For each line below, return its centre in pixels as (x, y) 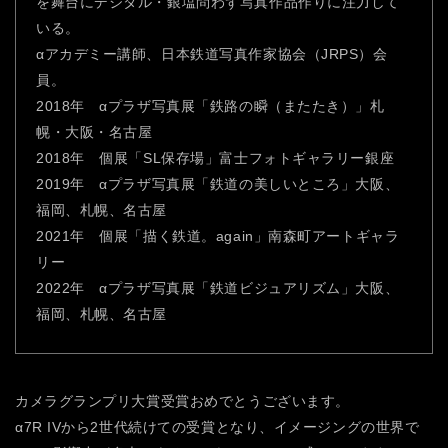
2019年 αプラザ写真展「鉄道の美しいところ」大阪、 (218, 183)
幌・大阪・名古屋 (94, 131)
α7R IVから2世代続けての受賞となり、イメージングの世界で (217, 426)
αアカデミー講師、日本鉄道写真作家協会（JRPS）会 (212, 53)
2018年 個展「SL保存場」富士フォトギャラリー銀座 (215, 157)
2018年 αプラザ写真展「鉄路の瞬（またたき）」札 (210, 105)
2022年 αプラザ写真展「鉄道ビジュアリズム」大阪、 (218, 287)
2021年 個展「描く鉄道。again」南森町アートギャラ (218, 235)
